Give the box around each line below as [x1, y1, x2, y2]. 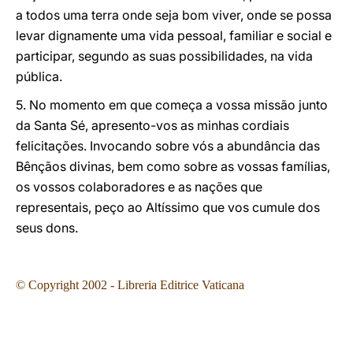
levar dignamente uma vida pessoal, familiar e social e [16, 28, 332, 43]
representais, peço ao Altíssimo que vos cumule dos [16, 199, 320, 215]
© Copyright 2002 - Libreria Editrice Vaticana [16, 278, 244, 292]
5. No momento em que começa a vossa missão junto [16, 97, 328, 113]
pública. [16, 69, 62, 84]
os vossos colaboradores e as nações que [16, 179, 262, 195]
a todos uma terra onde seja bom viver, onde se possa [16, 7, 332, 23]
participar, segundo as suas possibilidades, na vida [16, 48, 313, 64]
